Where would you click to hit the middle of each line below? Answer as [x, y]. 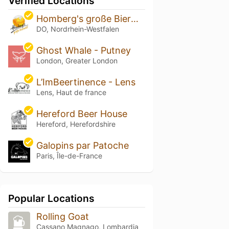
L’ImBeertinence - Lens [86, 82]
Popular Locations [51, 198]
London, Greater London [77, 61]
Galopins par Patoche [82, 145]
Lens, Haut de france [71, 93]
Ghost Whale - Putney [83, 51]
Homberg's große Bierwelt [134, 19]
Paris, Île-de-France [69, 155]
